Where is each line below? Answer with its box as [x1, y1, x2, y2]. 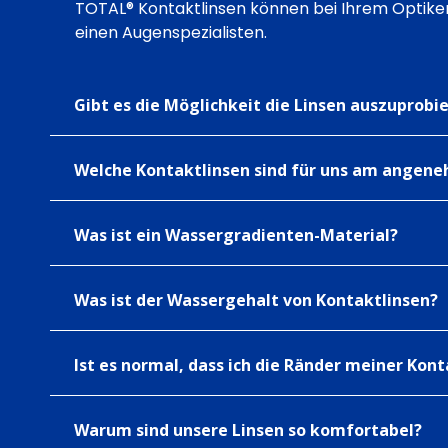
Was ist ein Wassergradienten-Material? [74, 224, 398, 246]
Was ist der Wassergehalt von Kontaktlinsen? [74, 289, 438, 311]
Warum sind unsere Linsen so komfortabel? [74, 419, 422, 441]
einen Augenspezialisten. [75, 21, 267, 44]
